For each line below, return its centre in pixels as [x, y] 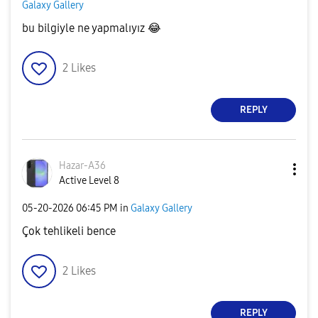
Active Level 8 [89, 180]
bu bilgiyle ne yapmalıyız [85, 28]
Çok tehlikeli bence [69, 231]
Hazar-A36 [82, 165]
